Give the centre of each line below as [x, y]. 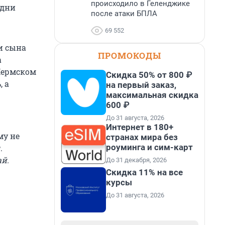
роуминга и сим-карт [149, 147]
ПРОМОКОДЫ [130, 55]
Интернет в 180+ [140, 127]
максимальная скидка [152, 95]
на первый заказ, [141, 85]
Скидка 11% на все [144, 172]
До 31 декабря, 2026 [136, 160]
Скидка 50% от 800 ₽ [149, 75]
